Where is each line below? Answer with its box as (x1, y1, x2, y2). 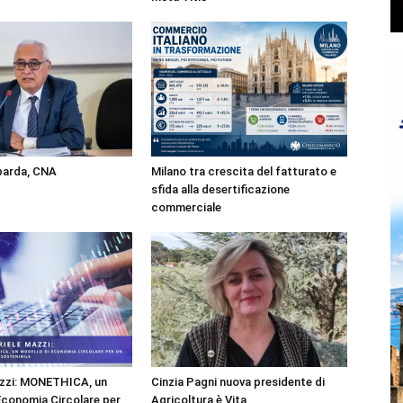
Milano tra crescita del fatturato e (151, 165, 336, 178)
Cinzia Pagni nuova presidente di (151, 375, 325, 389)
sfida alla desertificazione (151, 183, 290, 196)
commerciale (151, 201, 221, 214)
